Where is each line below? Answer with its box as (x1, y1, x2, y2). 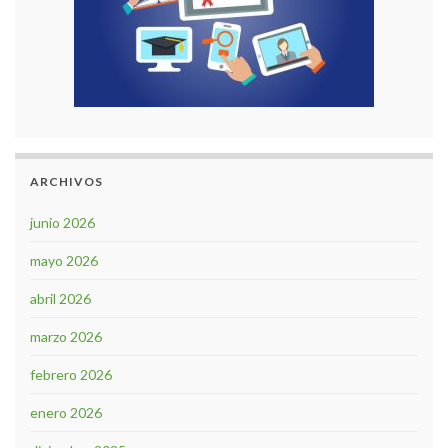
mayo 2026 (30, 251, 98, 269)
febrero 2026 (30, 365, 112, 383)
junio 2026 (30, 213, 95, 231)
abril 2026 (30, 289, 91, 307)
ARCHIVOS (30, 173, 103, 189)
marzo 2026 (30, 327, 102, 345)
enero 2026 (30, 403, 102, 421)
